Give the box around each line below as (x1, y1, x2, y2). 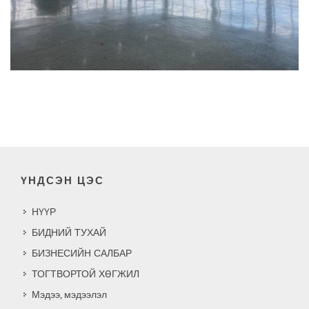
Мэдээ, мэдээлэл (32, 288, 107, 301)
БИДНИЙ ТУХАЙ (32, 226, 106, 239)
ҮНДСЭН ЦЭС (21, 173, 104, 187)
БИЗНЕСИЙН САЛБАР (32, 246, 132, 259)
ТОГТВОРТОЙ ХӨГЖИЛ (32, 267, 139, 280)
